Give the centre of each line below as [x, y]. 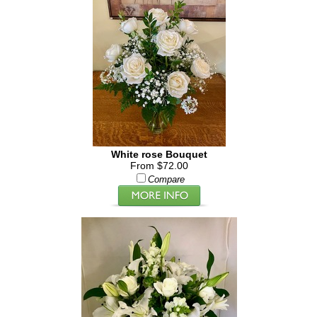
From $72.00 [159, 166]
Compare [166, 180]
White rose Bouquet [159, 154]
